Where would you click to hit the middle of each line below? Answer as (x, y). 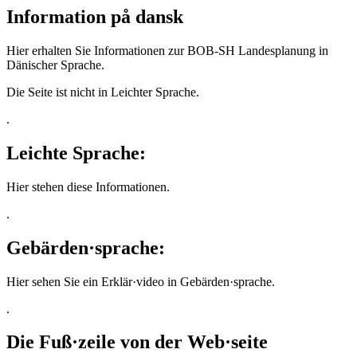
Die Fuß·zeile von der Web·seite (137, 342)
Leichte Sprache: (76, 153)
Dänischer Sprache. (55, 65)
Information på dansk (95, 16)
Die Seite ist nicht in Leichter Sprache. (103, 92)
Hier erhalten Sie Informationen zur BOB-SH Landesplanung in (167, 50)
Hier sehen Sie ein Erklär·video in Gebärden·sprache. (141, 281)
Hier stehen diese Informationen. (88, 186)
